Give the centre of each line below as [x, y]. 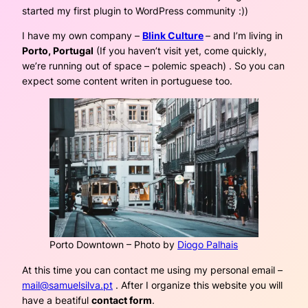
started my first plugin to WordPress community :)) [135, 10]
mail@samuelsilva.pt [67, 285]
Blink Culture [173, 35]
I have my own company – [82, 35]
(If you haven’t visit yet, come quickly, [180, 50]
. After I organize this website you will [198, 285]
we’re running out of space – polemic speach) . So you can [153, 65]
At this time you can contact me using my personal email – [152, 269]
